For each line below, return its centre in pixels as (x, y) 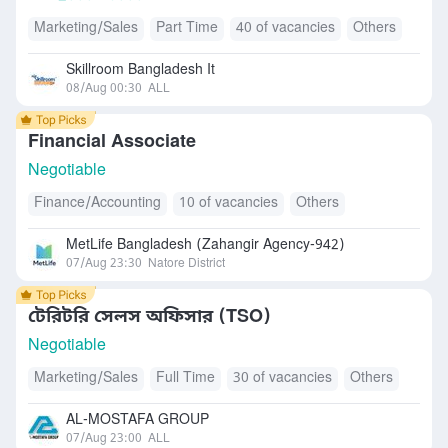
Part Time (187, 28)
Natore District (186, 264)
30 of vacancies (282, 378)
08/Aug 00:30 (104, 89)
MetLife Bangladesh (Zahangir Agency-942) (205, 245)
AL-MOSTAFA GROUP (137, 420)
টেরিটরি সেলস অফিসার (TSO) (149, 317)
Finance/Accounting (97, 203)
